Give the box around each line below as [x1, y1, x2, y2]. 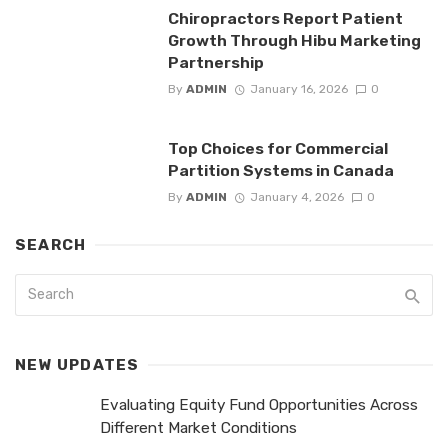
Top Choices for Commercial [167, 138, 388, 158]
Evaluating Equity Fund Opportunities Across [100, 396, 418, 415]
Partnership [167, 52, 264, 72]
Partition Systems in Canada [167, 160, 394, 180]
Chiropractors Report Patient [167, 8, 403, 28]
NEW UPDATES [15, 356, 140, 375]
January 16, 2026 [249, 81, 348, 96]
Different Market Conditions [100, 419, 297, 438]
